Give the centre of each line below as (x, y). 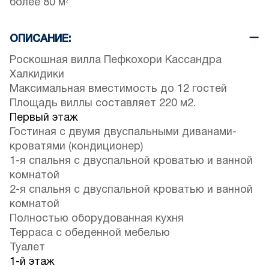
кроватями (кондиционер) (76, 147)
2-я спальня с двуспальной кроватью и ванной (131, 190)
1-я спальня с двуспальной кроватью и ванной (131, 161)
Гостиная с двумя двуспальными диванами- (123, 132)
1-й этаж (32, 262)
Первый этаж (44, 118)
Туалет (27, 247)
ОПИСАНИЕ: (40, 39)
